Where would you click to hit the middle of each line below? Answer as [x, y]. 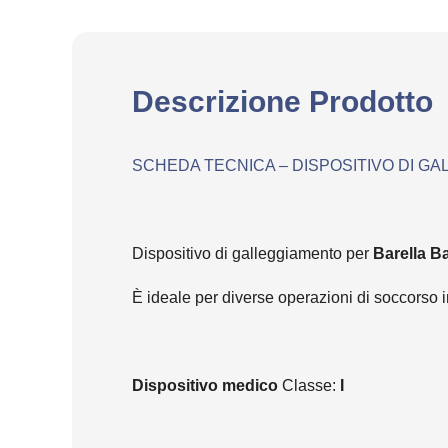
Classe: [309, 386]
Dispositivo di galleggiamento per [252, 254]
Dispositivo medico [205, 386]
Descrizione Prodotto [282, 102]
